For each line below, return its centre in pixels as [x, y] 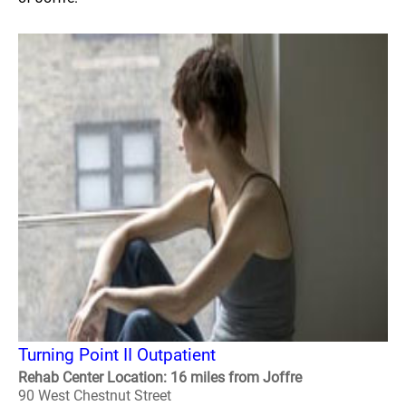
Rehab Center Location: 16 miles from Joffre [160, 377]
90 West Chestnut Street [95, 396]
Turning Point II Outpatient [117, 355]
